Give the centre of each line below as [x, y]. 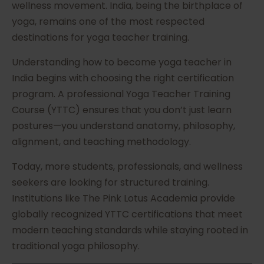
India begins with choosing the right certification [123, 78]
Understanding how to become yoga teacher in [122, 62]
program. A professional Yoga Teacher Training [121, 94]
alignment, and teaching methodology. [101, 142]
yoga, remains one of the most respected [108, 22]
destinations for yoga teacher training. [100, 38]
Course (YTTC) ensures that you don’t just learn [122, 110]
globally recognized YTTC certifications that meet [127, 214]
